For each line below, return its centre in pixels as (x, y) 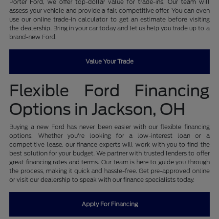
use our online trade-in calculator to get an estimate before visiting (109, 20)
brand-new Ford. (33, 37)
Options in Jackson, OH (98, 109)
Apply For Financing (109, 204)
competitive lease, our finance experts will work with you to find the (109, 145)
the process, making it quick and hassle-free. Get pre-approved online (109, 171)
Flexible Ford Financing (109, 91)
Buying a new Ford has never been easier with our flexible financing (109, 127)
